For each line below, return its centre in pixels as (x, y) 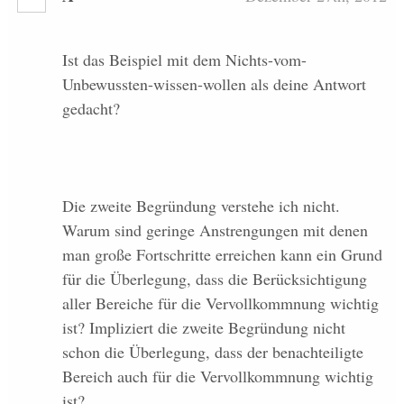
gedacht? (91, 109)
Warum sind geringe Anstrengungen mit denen (215, 230)
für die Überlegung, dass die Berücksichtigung (214, 278)
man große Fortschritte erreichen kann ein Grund (222, 254)
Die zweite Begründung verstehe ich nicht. (201, 205)
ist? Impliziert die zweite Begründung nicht (203, 327)
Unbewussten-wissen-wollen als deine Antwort (214, 84)
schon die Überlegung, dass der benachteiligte (212, 351)
